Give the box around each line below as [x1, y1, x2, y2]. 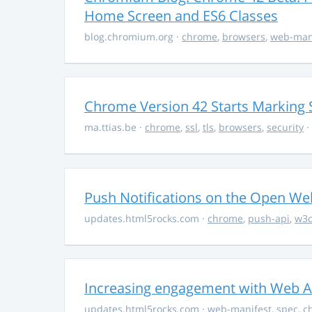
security [267, 120, 304, 134]
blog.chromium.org [84, 29, 176, 43]
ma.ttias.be [84, 120, 139, 134]
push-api [248, 211, 290, 225]
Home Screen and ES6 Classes [84, 6, 278, 25]
